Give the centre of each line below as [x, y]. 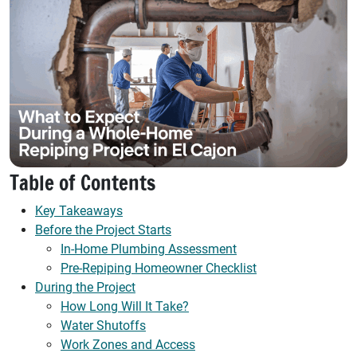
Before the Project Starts [103, 230]
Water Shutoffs [103, 326]
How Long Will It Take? [125, 307]
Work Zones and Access [128, 345]
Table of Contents [82, 183]
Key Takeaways [79, 211]
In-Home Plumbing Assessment [149, 249]
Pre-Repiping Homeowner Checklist [159, 269]
